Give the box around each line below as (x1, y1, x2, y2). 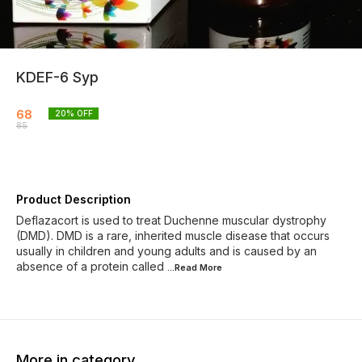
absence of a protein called (16, 259, 164, 273)
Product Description (16, 192, 131, 206)
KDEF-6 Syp (16, 69, 99, 86)
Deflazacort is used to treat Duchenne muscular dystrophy (16, 213, 326, 227)
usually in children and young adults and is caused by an (16, 244, 317, 258)
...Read (167, 262, 200, 273)
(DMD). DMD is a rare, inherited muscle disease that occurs (16, 229, 330, 242)
